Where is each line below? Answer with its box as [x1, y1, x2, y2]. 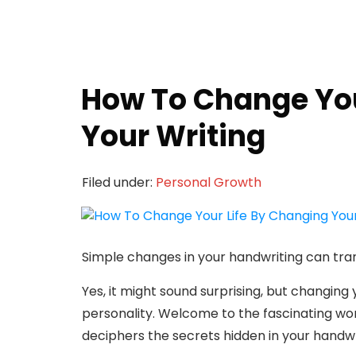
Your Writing [81, 116, 265, 157]
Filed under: [82, 173, 156, 192]
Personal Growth [156, 173, 261, 192]
